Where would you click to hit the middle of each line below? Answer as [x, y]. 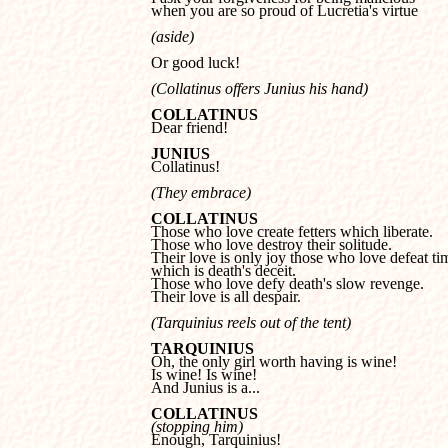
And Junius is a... [205, 387]
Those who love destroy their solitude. [271, 244]
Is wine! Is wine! [204, 374]
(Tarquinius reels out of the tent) [251, 322]
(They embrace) [201, 192]
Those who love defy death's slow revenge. [287, 283]
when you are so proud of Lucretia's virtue [284, 10]
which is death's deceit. [223, 270]
